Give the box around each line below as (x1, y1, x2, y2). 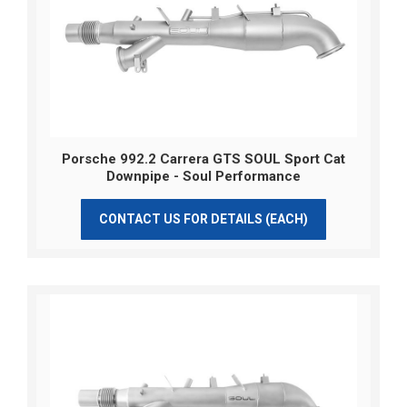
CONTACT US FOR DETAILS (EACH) (98, 212, 308, 227)
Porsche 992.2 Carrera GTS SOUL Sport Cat (62, 151, 345, 168)
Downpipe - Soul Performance (106, 168, 301, 185)
